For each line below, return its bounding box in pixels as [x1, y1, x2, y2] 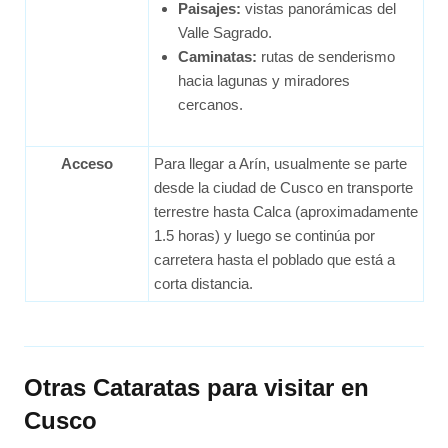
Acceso [60, 154, 113, 172]
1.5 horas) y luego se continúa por [153, 226, 375, 244]
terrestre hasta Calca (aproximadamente [153, 202, 418, 220]
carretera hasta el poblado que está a [153, 250, 395, 268]
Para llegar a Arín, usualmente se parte [153, 154, 407, 172]
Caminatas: [177, 47, 257, 65]
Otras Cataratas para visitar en [24, 373, 370, 401]
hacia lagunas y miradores [177, 71, 350, 89]
